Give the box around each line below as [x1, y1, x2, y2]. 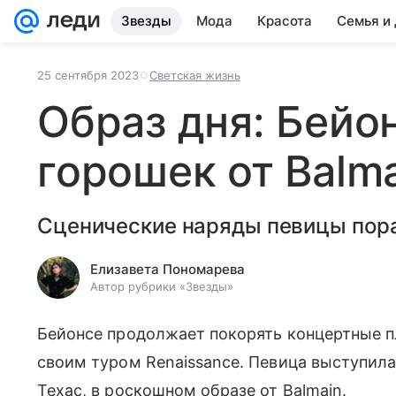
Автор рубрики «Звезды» [90, 279, 233, 293]
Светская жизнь [149, 68, 240, 82]
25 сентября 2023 [37, 68, 139, 82]
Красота [257, 12, 312, 29]
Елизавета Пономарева [90, 261, 245, 278]
